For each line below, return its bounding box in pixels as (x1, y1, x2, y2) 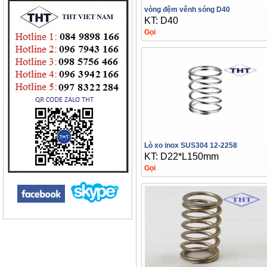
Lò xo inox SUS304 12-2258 (144, 141, 237, 150)
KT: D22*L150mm (144, 151, 219, 162)
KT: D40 (144, 15, 178, 26)
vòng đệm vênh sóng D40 (144, 5, 230, 14)
